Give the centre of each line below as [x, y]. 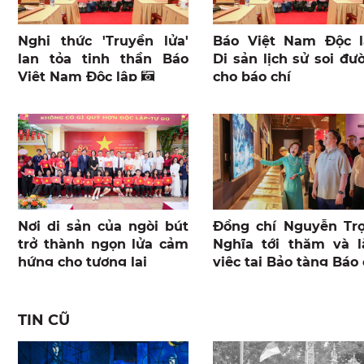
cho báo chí [252, 77]
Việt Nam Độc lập [80, 77]
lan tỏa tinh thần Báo [103, 59]
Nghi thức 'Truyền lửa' [103, 41]
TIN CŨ [44, 321]
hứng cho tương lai [82, 262]
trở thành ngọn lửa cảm [103, 245]
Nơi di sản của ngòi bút [103, 227]
